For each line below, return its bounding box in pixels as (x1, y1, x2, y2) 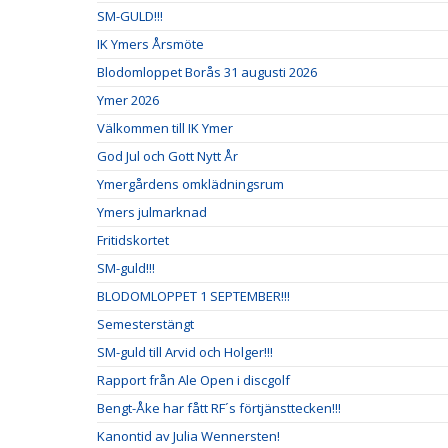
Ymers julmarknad (97, 203, 207, 221)
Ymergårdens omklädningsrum (97, 175, 284, 193)
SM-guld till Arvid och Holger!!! (97, 343, 273, 361)
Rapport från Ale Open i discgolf (97, 371, 290, 389)
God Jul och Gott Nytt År (97, 147, 238, 165)
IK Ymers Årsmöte (97, 35, 204, 53)
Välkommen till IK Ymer (97, 119, 233, 137)
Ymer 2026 (97, 91, 159, 109)
